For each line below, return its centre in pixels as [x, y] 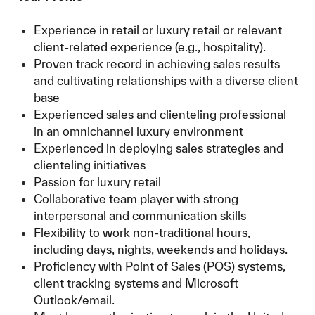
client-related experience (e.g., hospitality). [150, 47]
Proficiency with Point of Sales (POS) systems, [160, 266]
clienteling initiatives [90, 165]
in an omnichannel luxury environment [139, 131]
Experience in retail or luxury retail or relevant [158, 30]
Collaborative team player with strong [136, 199]
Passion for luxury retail [97, 182]
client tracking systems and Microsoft [136, 283]
